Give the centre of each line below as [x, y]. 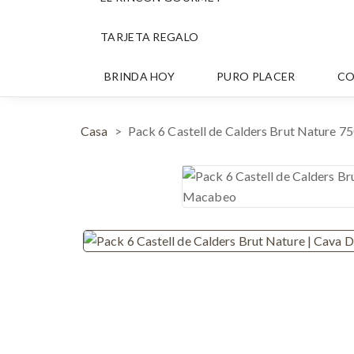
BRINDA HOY [139, 76]
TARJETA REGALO [150, 37]
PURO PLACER [256, 76]
